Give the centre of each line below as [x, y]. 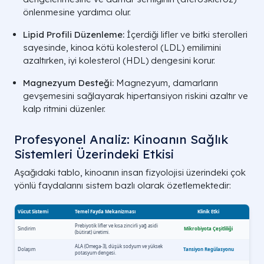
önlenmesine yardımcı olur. [77, 12]
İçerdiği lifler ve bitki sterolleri [186, 34]
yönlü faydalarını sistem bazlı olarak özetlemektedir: [123, 185]
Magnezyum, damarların [166, 82]
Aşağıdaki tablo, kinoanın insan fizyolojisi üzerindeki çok [130, 172]
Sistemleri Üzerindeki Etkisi [94, 154]
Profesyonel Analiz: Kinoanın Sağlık [121, 139]
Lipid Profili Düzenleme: [74, 34]
